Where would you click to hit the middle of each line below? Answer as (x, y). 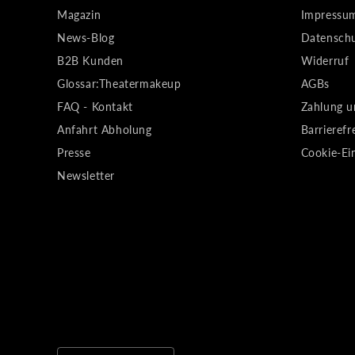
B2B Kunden (90, 61)
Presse (74, 153)
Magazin (79, 15)
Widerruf (325, 61)
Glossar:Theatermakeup (119, 84)
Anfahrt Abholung (105, 130)
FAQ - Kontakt (95, 107)
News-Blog (86, 38)
